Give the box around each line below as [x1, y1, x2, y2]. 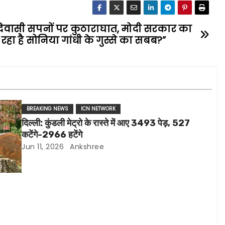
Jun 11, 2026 [22, 142, 64, 152]
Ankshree [67, 142, 104, 152]
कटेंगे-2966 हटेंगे [22, 129, 83, 140]
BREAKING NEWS [27, 105, 69, 113]
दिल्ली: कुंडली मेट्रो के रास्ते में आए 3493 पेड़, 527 [22, 118, 190, 129]
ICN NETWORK [81, 105, 116, 113]
